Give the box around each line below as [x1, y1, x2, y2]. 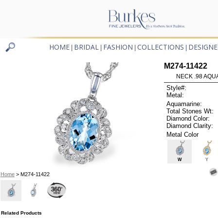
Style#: [166, 84, 187, 92]
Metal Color [166, 130, 199, 138]
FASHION [103, 42, 133, 52]
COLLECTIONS [137, 42, 184, 52]
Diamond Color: [166, 114, 210, 122]
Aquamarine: [166, 100, 202, 108]
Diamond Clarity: [166, 122, 214, 129]
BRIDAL [74, 42, 99, 52]
